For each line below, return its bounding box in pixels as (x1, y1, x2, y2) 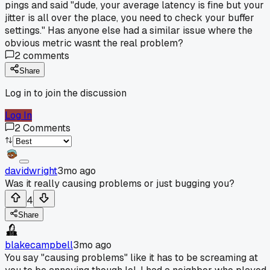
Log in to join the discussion (5, 86, 127, 99)
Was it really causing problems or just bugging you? (5, 177, 234, 190)
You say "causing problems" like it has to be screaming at (5, 251, 258, 264)
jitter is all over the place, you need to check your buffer (5, 11, 254, 24)
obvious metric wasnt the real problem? (5, 36, 183, 49)
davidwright (5, 164, 57, 177)
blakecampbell (5, 238, 73, 251)
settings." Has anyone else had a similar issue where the (5, 24, 253, 37)
